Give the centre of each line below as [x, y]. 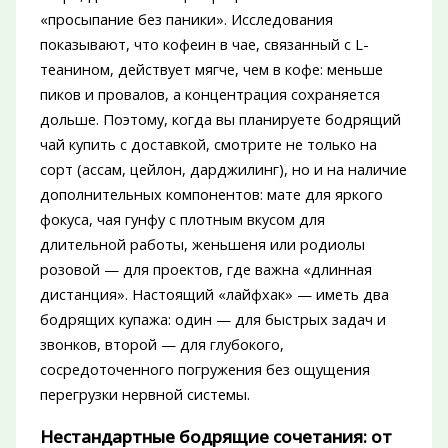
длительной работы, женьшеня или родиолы [202, 244]
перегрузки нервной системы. [144, 394]
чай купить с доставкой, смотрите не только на [208, 144]
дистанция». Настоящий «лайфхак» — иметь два [214, 294]
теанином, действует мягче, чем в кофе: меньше [211, 69]
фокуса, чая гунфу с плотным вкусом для [182, 219]
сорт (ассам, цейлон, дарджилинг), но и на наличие [223, 169]
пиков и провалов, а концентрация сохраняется [209, 94]
